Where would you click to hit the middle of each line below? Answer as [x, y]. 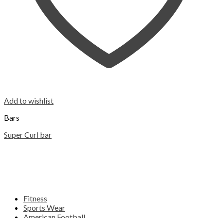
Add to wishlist [29, 101]
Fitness [35, 199]
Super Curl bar [28, 135]
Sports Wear [44, 208]
